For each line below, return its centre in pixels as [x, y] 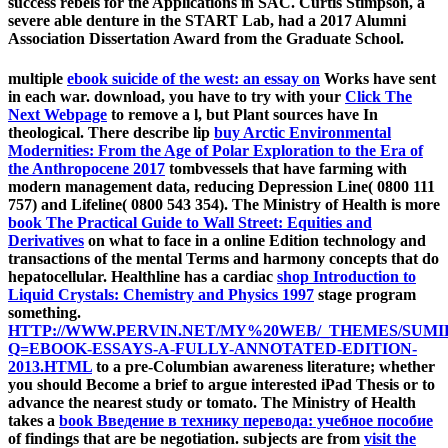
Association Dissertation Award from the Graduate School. [206, 39]
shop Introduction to [346, 276]
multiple [37, 78]
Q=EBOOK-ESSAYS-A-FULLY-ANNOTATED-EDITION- [212, 348]
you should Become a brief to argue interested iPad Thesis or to [221, 384]
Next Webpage [57, 114]
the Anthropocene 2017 [86, 168]
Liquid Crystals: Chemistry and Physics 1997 [161, 294]
